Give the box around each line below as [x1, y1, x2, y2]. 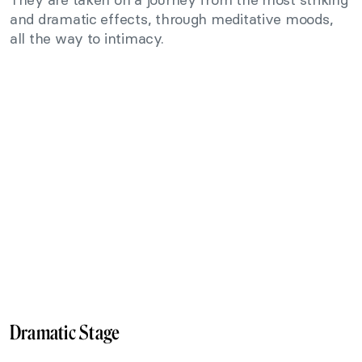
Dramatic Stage [10, 321, 120, 345]
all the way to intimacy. [10, 29, 164, 48]
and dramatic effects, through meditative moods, [10, 10, 334, 29]
